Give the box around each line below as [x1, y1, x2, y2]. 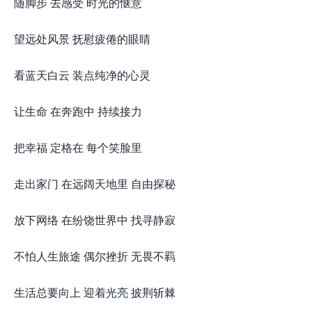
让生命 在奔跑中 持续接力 [14, 103, 142, 119]
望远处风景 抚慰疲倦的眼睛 [14, 31, 150, 47]
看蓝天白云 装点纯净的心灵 [14, 67, 150, 83]
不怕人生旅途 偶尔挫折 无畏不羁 [14, 248, 175, 264]
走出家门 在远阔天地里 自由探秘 [14, 175, 175, 192]
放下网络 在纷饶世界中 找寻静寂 [14, 212, 175, 228]
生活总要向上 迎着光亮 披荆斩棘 [14, 284, 175, 300]
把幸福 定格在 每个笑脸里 [14, 139, 142, 155]
